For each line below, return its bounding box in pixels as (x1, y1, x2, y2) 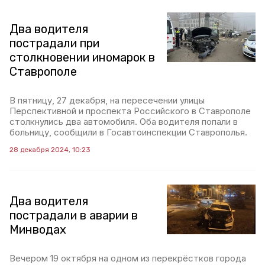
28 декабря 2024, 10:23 (9, 146, 91, 154)
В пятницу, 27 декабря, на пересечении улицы (9, 95, 205, 106)
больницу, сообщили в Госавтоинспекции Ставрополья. (9, 127, 247, 138)
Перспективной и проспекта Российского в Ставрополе (9, 105, 251, 117)
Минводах (9, 222, 66, 237)
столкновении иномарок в (9, 50, 155, 64)
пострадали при (9, 36, 99, 50)
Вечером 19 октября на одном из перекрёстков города (9, 253, 246, 264)
